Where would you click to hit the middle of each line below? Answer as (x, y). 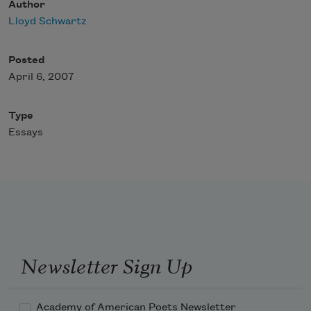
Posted (26, 61)
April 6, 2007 (41, 77)
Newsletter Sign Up (106, 264)
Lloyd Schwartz (48, 22)
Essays (26, 133)
